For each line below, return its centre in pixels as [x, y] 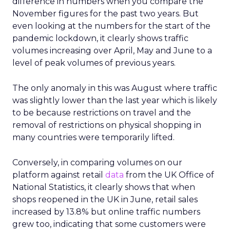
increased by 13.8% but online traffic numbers [106, 212]
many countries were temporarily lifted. [93, 137]
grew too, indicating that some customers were [109, 224]
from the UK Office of [169, 175]
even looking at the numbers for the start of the [111, 26]
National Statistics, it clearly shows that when [104, 187]
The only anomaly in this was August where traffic [115, 88]
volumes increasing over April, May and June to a [112, 51]
